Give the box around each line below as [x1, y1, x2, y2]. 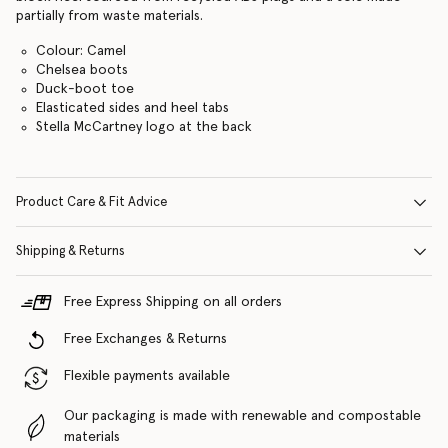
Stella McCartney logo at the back [35, 120, 252, 134]
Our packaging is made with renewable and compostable [64, 409, 421, 423]
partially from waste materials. [16, 9, 203, 23]
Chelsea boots [35, 63, 128, 77]
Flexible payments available [64, 369, 230, 383]
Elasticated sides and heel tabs [35, 101, 229, 115]
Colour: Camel [35, 44, 126, 58]
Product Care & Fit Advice [16, 196, 167, 209]
